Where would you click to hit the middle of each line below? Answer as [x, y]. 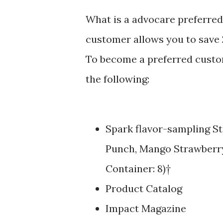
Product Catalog [144, 188]
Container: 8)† [138, 168]
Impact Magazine [146, 208]
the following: [117, 79]
